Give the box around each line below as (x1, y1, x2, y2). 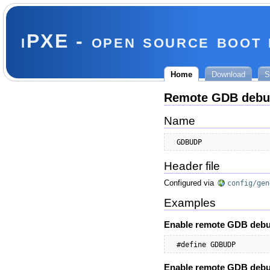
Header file (164, 160, 220, 173)
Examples (164, 196, 216, 210)
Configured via (164, 178, 216, 188)
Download (212, 70, 245, 79)
